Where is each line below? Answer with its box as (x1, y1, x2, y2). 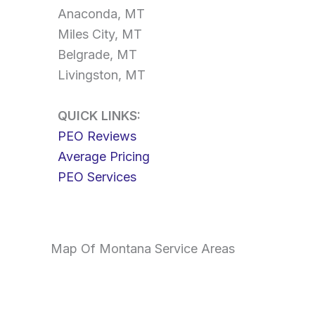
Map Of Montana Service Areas (51, 240, 235, 256)
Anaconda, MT (58, 6, 145, 22)
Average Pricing (58, 149, 150, 165)
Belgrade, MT (58, 47, 137, 63)
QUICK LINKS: (58, 108, 141, 124)
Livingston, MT (58, 67, 146, 83)
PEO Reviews (58, 129, 136, 144)
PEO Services (58, 169, 136, 185)
